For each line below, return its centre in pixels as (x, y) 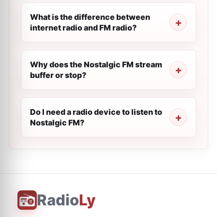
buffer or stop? (58, 75)
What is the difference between (90, 17)
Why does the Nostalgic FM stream (96, 64)
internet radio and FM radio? (83, 28)
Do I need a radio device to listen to (96, 112)
